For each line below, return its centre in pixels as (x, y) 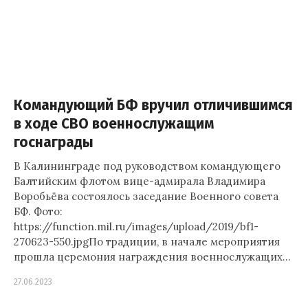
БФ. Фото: (38, 211)
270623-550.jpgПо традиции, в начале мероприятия (147, 242)
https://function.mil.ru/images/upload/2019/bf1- (136, 227)
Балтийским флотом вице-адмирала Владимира (140, 181)
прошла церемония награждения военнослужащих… (152, 257)
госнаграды (54, 143)
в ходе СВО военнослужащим (114, 124)
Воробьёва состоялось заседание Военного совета (146, 196)
